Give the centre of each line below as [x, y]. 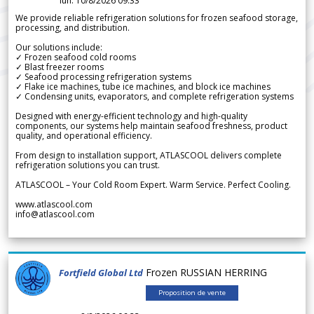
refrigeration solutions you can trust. [88, 165]
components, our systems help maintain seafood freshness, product [151, 125]
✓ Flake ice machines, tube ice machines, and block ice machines [143, 86]
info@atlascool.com [55, 214]
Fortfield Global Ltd [101, 272]
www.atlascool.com [54, 204]
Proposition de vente [192, 292]
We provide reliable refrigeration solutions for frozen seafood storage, [157, 18]
